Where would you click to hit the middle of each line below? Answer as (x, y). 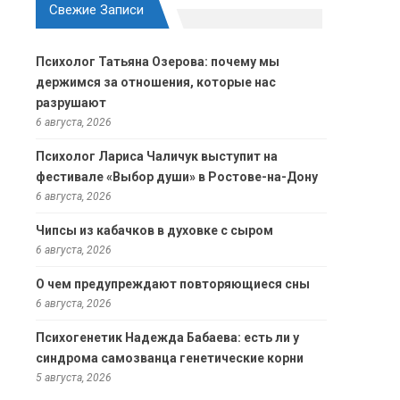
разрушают (71, 103)
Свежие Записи (96, 10)
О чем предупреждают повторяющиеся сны (173, 284)
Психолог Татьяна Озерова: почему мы (158, 62)
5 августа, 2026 (74, 378)
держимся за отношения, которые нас (156, 83)
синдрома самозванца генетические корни (170, 358)
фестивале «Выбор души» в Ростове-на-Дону (177, 177)
